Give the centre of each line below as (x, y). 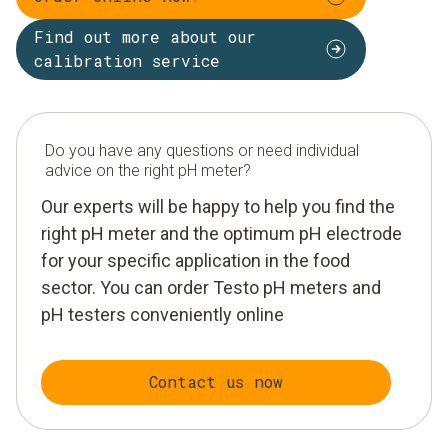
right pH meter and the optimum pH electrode (221, 233)
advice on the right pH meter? (148, 170)
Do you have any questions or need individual (202, 150)
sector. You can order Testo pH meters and (211, 287)
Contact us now (216, 382)
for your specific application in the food (195, 260)
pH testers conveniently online (162, 314)
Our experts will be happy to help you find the (218, 206)
